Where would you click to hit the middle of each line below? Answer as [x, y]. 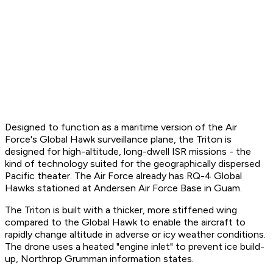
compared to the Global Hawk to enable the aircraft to [125, 222]
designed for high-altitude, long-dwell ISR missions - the [128, 152]
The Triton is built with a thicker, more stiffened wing [121, 210]
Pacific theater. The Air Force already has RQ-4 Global [123, 176]
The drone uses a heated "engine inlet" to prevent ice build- [135, 247]
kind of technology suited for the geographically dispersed [133, 164]
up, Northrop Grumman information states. [99, 259]
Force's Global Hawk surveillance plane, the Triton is [118, 140]
